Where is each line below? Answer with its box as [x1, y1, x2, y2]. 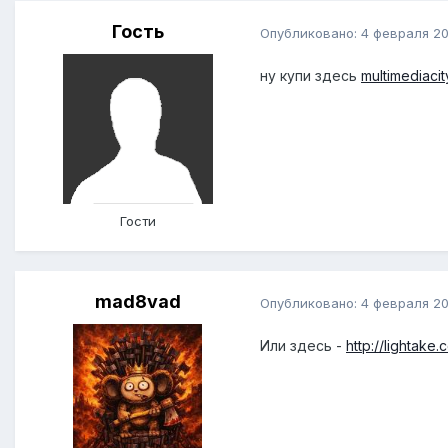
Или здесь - [260, 337, 346, 355]
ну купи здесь [260, 67, 361, 85]
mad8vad [94, 291, 181, 313]
